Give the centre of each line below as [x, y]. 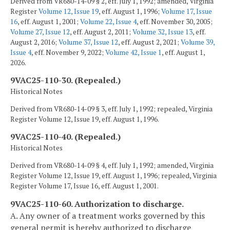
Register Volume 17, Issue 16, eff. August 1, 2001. [84, 186]
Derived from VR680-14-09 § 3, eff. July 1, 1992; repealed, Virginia [111, 109]
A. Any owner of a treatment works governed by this [108, 215]
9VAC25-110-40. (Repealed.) [65, 137]
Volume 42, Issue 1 [133, 52]
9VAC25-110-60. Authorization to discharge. [97, 204]
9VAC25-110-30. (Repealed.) [65, 80]
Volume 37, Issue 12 [88, 42]
